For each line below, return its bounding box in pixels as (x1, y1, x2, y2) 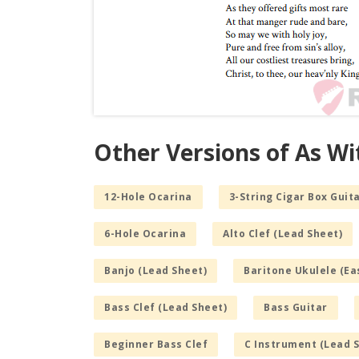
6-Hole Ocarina (104, 227, 186, 241)
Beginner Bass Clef (104, 337, 208, 352)
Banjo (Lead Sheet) (104, 264, 207, 278)
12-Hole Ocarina (104, 190, 192, 204)
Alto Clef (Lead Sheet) (223, 227, 342, 241)
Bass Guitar (264, 301, 328, 315)
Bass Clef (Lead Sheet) (104, 301, 227, 315)
